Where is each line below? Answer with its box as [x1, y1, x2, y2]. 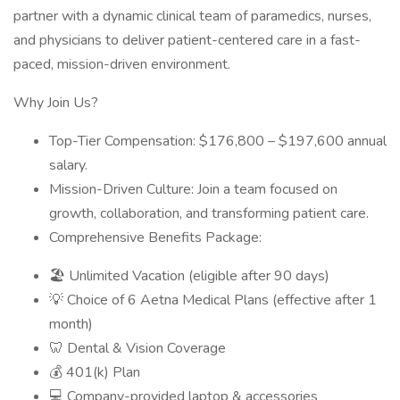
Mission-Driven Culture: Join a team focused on [49, 179, 337, 199]
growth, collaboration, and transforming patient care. [49, 204, 369, 223]
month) [49, 314, 93, 334]
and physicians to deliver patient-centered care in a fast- [13, 30, 361, 50]
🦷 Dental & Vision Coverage [49, 338, 226, 358]
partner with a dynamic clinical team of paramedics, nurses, [13, 6, 371, 26]
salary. [49, 155, 87, 175]
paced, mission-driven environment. [13, 54, 230, 74]
